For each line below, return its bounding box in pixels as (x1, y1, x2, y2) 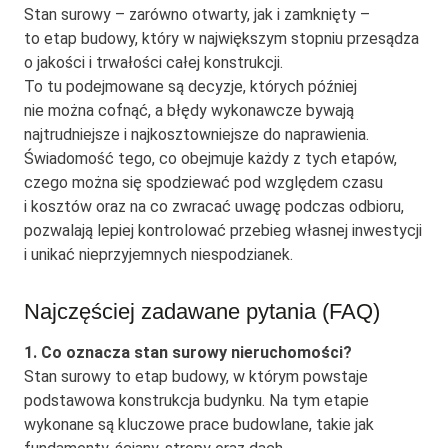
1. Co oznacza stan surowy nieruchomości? (24, 343, 352, 363)
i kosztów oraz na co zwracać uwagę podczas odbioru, (24, 197, 404, 217)
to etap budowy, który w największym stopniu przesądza (24, 29, 419, 49)
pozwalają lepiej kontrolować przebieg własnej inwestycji (24, 221, 422, 241)
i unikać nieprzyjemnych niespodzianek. (24, 245, 293, 265)
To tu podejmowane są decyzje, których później (24, 77, 357, 97)
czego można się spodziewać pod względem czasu (24, 173, 383, 193)
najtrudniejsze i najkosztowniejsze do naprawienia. (24, 125, 369, 145)
